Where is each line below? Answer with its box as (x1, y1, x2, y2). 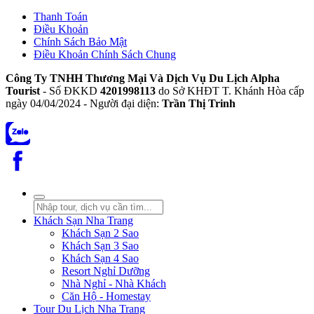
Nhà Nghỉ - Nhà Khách (62, 278, 166, 289)
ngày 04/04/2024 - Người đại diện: (6, 97, 162, 109)
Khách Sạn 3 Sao (62, 240, 139, 252)
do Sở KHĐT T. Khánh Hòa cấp (156, 85, 304, 97)
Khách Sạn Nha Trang (34, 214, 133, 226)
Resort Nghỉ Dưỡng (62, 265, 150, 277)
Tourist (6, 85, 40, 97)
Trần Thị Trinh (162, 97, 235, 109)
